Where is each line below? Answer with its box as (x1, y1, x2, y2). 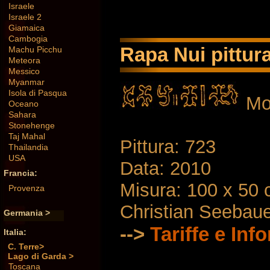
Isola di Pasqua (8, 88, 67, 98)
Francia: (4, 168, 37, 178)
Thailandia (8, 142, 48, 152)
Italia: (4, 227, 27, 237)
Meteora (8, 55, 40, 66)
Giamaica (8, 23, 45, 33)
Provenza (8, 183, 45, 193)
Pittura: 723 (120, 136, 216, 157)
